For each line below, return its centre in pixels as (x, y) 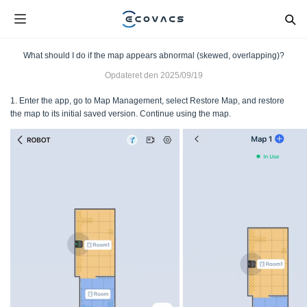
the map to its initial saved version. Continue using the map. (121, 114)
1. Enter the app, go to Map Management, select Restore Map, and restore (147, 101)
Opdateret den (131, 75)
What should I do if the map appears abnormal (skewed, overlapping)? (153, 56)
